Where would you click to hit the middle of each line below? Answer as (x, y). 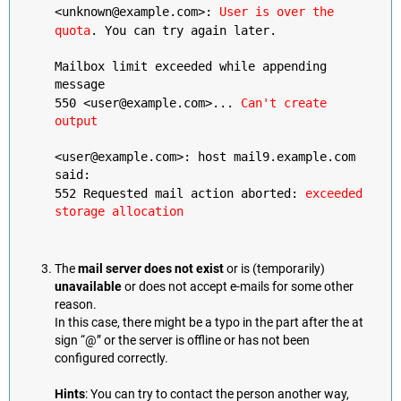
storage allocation (119, 211)
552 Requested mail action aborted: (180, 193)
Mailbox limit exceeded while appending (191, 66)
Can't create (284, 102)
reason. (76, 305)
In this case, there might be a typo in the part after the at (209, 323)
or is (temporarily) (274, 269)
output (76, 121)
